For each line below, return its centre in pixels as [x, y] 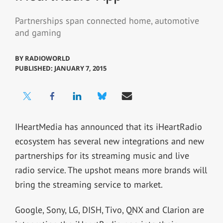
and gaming [38, 33]
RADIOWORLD [47, 58]
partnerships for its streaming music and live [102, 155]
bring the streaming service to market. [89, 184]
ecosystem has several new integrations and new [109, 141]
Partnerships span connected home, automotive [107, 21]
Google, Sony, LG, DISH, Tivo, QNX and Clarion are [109, 210]
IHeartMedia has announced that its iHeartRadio [108, 126]
